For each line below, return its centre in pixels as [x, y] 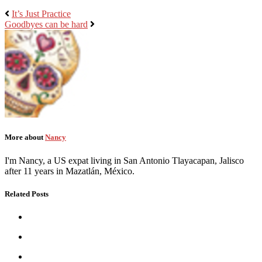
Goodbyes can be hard [46, 25]
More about [25, 137]
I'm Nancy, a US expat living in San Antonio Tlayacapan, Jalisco [124, 160]
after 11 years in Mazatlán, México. [70, 171]
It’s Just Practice [41, 14]
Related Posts [27, 194]
